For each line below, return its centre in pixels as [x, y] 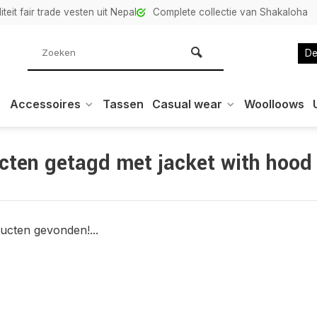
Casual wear [187, 104]
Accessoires [45, 104]
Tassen [123, 104]
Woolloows [274, 104]
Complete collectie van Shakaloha [230, 12]
